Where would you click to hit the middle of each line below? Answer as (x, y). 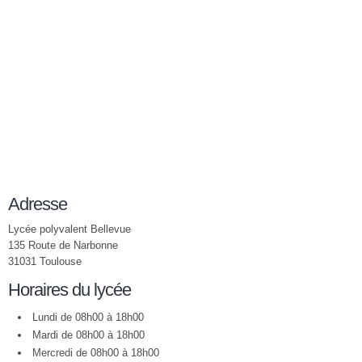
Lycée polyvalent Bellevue (69, 229)
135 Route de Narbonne (63, 245)
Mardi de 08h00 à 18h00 (88, 335)
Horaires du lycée (69, 290)
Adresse (38, 204)
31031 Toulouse (45, 261)
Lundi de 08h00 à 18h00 (88, 317)
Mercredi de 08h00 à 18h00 (96, 353)
